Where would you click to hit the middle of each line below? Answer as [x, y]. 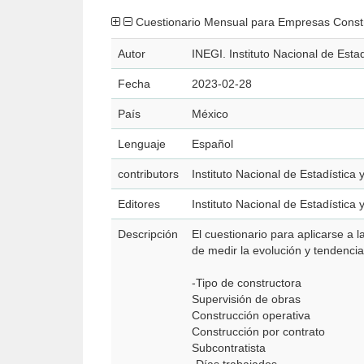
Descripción [148, 234]
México [210, 114]
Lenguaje [142, 144]
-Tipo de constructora [247, 283]
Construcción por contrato [258, 331]
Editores [139, 204]
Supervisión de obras [246, 299]
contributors [148, 174]
